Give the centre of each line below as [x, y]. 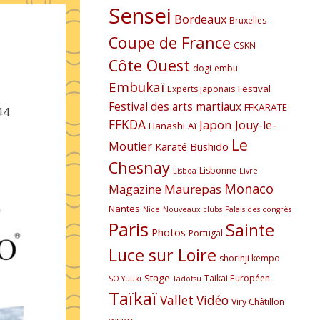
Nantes [124, 209]
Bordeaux [200, 19]
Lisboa [185, 171]
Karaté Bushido [192, 146]
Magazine [135, 189]
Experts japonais [201, 89]
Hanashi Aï [172, 126]
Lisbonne [218, 170]
